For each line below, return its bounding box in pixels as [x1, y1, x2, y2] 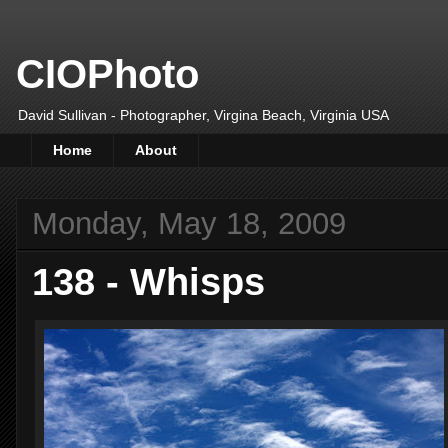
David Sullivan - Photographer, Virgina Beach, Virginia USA [18, 107, 389, 123]
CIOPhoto [16, 52, 199, 96]
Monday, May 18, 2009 [32, 205, 346, 241]
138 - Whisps [32, 259, 265, 303]
